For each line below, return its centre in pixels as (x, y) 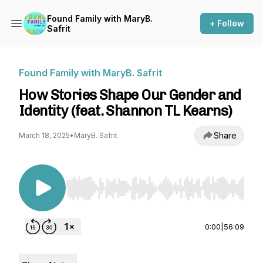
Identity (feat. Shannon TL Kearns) (126, 111)
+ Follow (227, 23)
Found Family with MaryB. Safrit (90, 73)
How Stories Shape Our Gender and (130, 95)
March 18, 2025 (44, 135)
